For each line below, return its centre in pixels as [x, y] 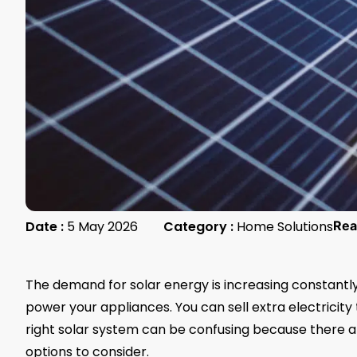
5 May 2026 [102, 226]
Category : [198, 226]
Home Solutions [285, 226]
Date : [45, 226]
